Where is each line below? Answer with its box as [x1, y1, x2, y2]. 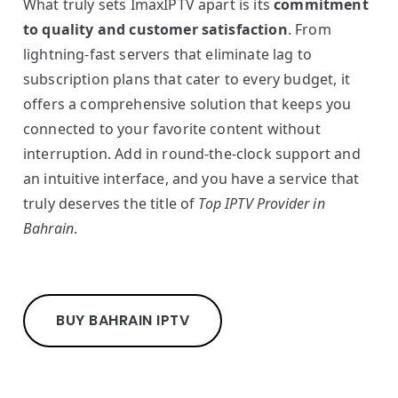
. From [287, 20, 331, 39]
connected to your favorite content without [23, 119, 321, 139]
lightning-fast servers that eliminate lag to [23, 44, 313, 64]
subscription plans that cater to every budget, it [23, 69, 350, 89]
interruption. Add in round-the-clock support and [23, 144, 361, 163]
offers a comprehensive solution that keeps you [23, 94, 352, 114]
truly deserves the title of [23, 194, 199, 213]
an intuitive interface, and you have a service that [23, 169, 360, 188]
